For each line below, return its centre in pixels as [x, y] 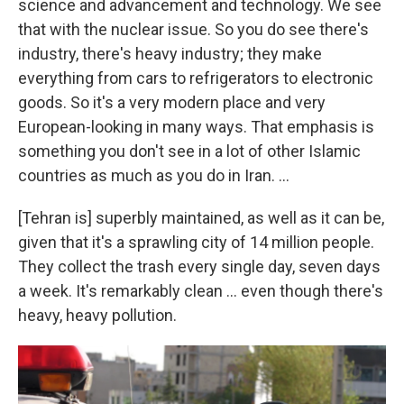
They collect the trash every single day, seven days [199, 266]
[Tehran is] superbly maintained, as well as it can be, [201, 218]
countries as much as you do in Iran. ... [154, 175]
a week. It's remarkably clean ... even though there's [201, 291]
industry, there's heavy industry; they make [170, 54]
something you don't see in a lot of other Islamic [189, 151]
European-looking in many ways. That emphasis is [196, 127]
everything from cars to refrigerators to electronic [196, 78]
